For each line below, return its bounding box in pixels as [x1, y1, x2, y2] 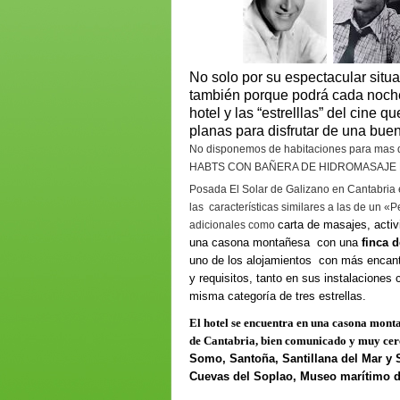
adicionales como [189, 219, 278, 231]
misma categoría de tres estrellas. [189, 289, 370, 303]
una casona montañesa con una [189, 236, 362, 249]
